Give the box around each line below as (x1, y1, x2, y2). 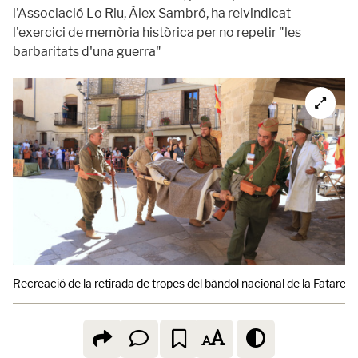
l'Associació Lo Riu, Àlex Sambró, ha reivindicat (13, 6, 291, 21)
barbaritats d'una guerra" (13, 44, 161, 59)
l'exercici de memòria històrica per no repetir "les (13, 25, 301, 40)
